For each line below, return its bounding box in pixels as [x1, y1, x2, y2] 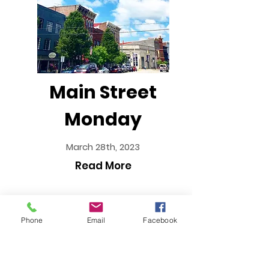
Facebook [143, 215, 177, 225]
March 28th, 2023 [66, 141, 140, 153]
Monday [64, 107, 142, 132]
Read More [74, 159, 131, 173]
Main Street [49, 80, 157, 105]
